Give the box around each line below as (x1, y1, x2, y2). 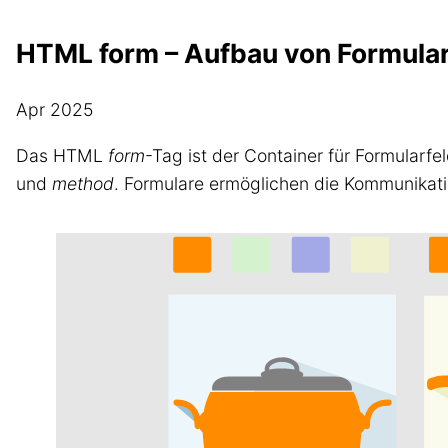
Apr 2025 (16, 99, 93, 121)
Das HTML (16, 144, 108, 166)
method (52, 172, 114, 194)
